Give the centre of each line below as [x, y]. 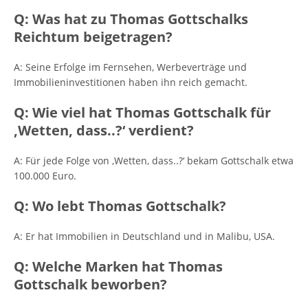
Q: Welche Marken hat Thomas [118, 266]
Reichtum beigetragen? [93, 37]
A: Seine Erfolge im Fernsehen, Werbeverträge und [130, 67]
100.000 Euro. [45, 176]
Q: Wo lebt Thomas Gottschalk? [120, 206]
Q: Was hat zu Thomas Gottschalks [131, 19]
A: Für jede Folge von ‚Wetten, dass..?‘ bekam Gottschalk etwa [154, 161]
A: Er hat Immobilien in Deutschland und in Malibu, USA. [144, 236]
